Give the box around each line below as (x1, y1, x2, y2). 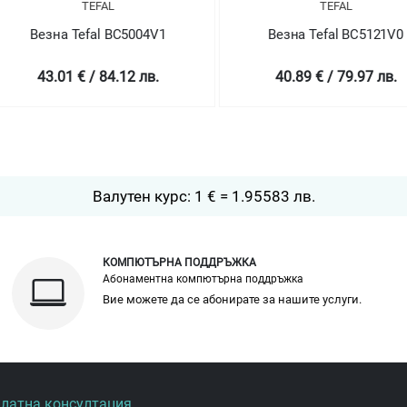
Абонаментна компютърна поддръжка (103, 273, 304, 286)
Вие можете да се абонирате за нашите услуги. (103, 293, 362, 307)
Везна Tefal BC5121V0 (136, 26, 273, 44)
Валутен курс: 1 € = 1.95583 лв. (92, 187, 315, 206)
